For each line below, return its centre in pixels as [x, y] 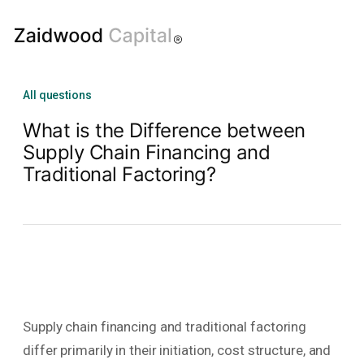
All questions [57, 95]
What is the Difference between [164, 130]
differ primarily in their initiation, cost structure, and [177, 351]
